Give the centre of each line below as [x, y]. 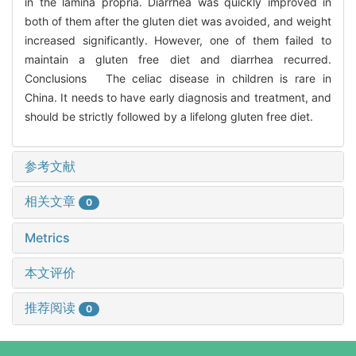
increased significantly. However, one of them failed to [178, 41]
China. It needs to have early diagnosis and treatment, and [178, 98]
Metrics [47, 237]
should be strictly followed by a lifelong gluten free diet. [169, 117]
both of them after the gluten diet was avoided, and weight [178, 21]
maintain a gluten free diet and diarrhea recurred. [178, 60]
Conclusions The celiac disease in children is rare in [178, 79]
